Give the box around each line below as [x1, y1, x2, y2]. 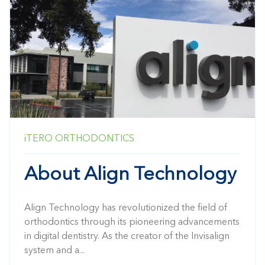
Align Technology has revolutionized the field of [24, 203, 227, 213]
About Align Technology [24, 165, 237, 185]
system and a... [24, 245, 85, 256]
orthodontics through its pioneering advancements [24, 217, 240, 227]
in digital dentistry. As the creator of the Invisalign [24, 231, 230, 241]
